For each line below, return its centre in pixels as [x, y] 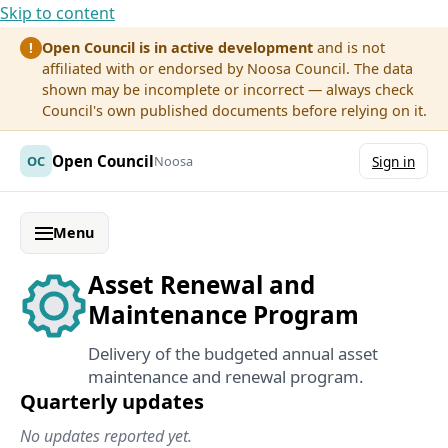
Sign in [393, 161]
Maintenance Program [223, 315]
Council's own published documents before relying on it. [235, 110]
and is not [349, 47]
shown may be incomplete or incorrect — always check [228, 89]
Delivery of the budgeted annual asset [233, 354]
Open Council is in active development [178, 47]
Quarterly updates [112, 402]
